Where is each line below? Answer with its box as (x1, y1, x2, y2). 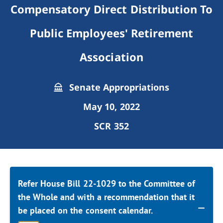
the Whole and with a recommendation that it (18, 191, 195, 203)
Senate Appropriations (66, 81, 170, 93)
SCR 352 (94, 120, 129, 132)
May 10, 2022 (83, 101, 140, 112)
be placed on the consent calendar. (18, 205, 153, 216)
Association (80, 49, 143, 64)
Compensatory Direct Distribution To (10, 1, 213, 16)
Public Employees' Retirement (29, 25, 194, 40)
